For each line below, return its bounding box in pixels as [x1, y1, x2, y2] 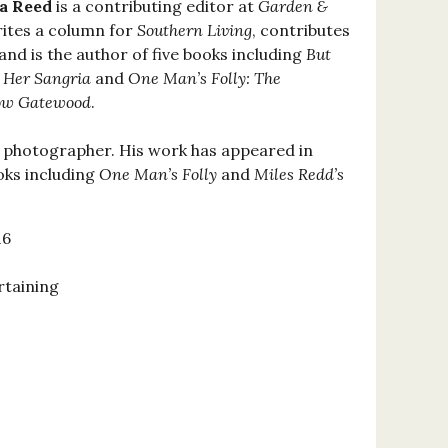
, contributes [251, 20, 350, 41]
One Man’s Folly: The [127, 68, 281, 89]
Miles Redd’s [253, 164, 344, 185]
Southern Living [136, 20, 252, 41]
